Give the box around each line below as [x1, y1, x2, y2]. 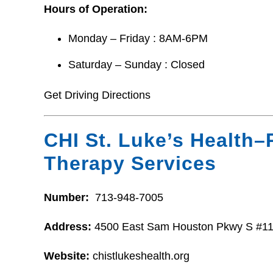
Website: [44, 250, 90, 263]
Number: [44, 191, 92, 204]
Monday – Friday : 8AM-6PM [68, 32, 208, 45]
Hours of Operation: [44, 3, 147, 16]
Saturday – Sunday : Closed [68, 58, 205, 71]
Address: [44, 221, 94, 233]
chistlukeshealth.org [90, 250, 190, 263]
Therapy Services [44, 152, 216, 174]
